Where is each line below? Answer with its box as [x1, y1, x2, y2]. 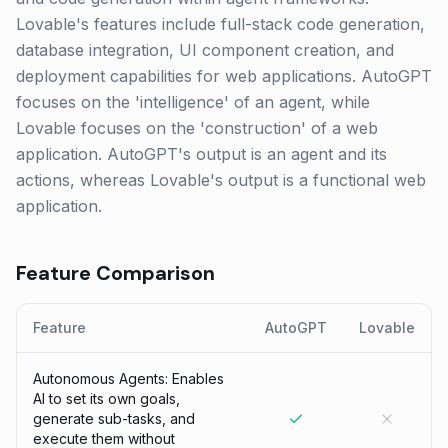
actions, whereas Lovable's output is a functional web [16, 170, 426, 190]
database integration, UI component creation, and [16, 40, 394, 60]
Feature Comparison [16, 260, 215, 286]
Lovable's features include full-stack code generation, [16, 14, 425, 34]
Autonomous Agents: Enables [33, 370, 224, 387]
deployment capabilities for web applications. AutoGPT [16, 66, 432, 86]
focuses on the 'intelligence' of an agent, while [16, 92, 370, 112]
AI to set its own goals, [33, 390, 180, 407]
